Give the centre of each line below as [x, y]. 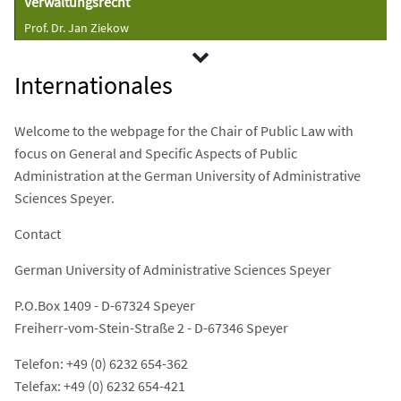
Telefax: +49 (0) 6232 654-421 [100, 386]
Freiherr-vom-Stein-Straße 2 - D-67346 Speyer [151, 328]
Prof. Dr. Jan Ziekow [77, 28]
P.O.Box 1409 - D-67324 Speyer [105, 305]
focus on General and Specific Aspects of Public [156, 153]
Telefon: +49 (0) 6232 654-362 [101, 363]
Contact [38, 234]
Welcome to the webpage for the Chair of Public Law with [184, 131]
